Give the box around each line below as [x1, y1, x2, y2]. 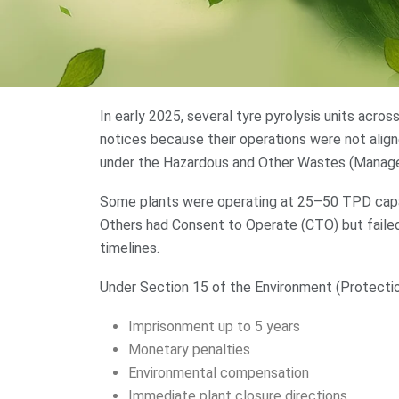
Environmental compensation [128, 364, 309, 382]
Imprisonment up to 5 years [128, 318, 300, 336]
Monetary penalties [128, 341, 250, 359]
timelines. [100, 240, 159, 257]
